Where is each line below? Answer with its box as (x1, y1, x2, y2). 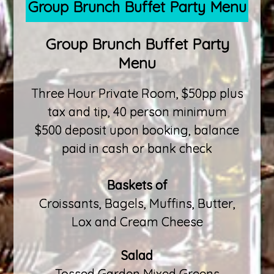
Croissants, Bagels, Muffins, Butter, (39, 195, 235, 211)
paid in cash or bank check (62, 140, 212, 156)
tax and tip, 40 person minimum (47, 103, 227, 119)
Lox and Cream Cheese (71, 213, 203, 229)
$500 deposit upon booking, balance (35, 122, 239, 138)
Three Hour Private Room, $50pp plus (31, 85, 243, 101)
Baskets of (107, 177, 167, 193)
